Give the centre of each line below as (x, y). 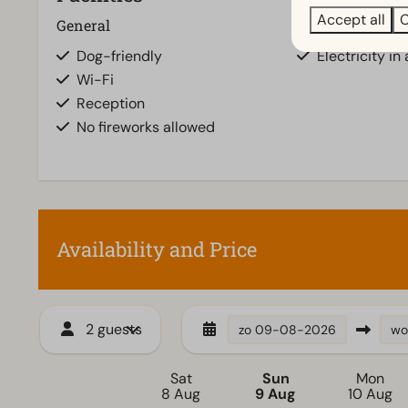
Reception (111, 104)
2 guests (114, 330)
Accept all (351, 20)
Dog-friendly (119, 56)
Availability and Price (157, 250)
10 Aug (370, 394)
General (83, 25)
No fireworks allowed (146, 127)
